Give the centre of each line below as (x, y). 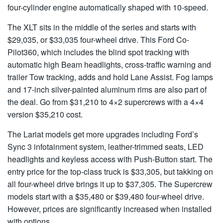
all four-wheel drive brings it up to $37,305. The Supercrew (110, 184)
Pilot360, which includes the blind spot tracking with (98, 52)
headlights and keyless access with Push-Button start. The (110, 159)
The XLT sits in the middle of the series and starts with (102, 27)
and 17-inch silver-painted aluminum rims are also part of (107, 89)
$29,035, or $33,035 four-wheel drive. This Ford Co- (98, 39)
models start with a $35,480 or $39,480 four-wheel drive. (106, 196)
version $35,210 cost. (45, 114)
